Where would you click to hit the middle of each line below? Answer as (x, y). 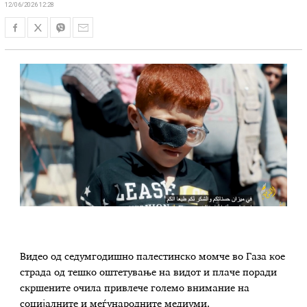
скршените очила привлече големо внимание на (135, 289)
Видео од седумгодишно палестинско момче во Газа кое (153, 257)
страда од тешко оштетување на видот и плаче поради (149, 273)
